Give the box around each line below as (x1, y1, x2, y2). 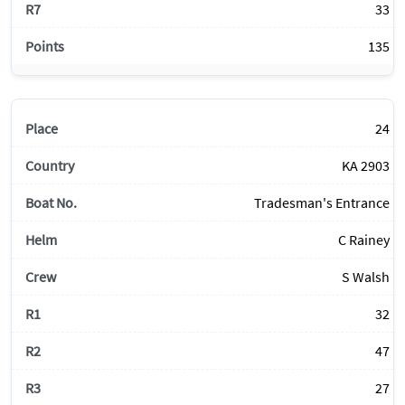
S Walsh (342, 268, 390, 287)
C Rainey (338, 231, 390, 250)
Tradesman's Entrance (254, 193, 390, 212)
